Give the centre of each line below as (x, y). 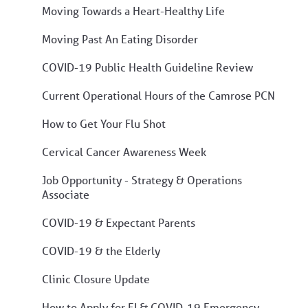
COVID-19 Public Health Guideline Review (147, 67)
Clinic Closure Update (96, 278)
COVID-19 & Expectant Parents (119, 222)
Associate (66, 194)
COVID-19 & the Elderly (101, 250)
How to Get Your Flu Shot (104, 123)
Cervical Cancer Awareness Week (124, 151)
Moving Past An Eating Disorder (120, 38)
